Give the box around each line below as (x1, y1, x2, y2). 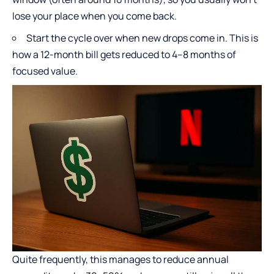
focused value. (12, 64, 78, 78)
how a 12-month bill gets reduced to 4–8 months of (12, 48, 236, 62)
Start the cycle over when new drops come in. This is (26, 31, 258, 45)
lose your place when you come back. (12, 9, 177, 23)
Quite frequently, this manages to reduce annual (12, 253, 229, 267)
